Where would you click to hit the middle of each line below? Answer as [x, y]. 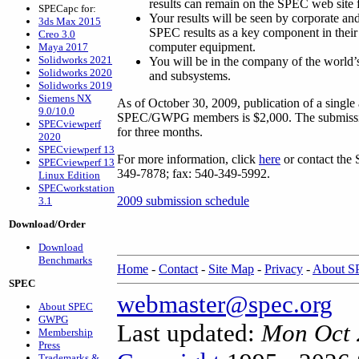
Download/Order [47, 224]
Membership [66, 332]
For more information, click [188, 159]
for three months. [160, 132]
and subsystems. [190, 76]
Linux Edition [69, 175]
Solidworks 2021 [75, 60]
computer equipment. [202, 47]
